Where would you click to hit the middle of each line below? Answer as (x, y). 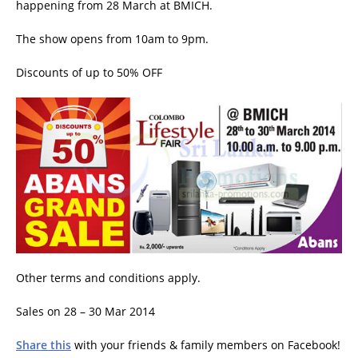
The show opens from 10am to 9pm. (112, 38)
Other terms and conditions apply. (108, 277)
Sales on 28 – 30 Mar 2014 (86, 311)
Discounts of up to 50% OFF (89, 72)
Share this (44, 344)
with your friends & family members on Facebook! (206, 344)
